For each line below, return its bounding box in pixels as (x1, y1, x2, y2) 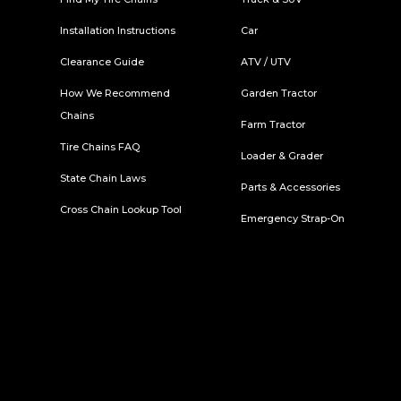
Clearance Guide (60, 55, 145, 68)
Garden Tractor (240, 86, 317, 99)
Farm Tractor (240, 117, 305, 131)
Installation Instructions (60, 23, 176, 37)
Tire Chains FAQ (60, 140, 141, 153)
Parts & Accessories (240, 180, 340, 193)
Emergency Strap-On (240, 211, 345, 225)
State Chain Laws (60, 171, 147, 184)
